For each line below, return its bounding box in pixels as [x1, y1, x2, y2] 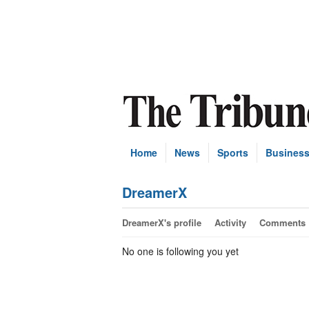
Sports [217, 146, 248, 159]
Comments [259, 216, 306, 229]
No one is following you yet [122, 244, 239, 258]
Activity [215, 216, 246, 229]
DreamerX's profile [122, 216, 201, 229]
